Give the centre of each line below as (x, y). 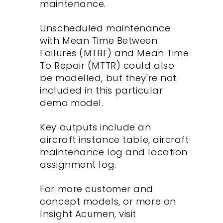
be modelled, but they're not (108, 78)
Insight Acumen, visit (88, 214)
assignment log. (78, 165)
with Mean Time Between (99, 41)
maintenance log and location (114, 152)
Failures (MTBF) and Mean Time (114, 53)
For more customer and (97, 189)
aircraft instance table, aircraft (114, 140)
